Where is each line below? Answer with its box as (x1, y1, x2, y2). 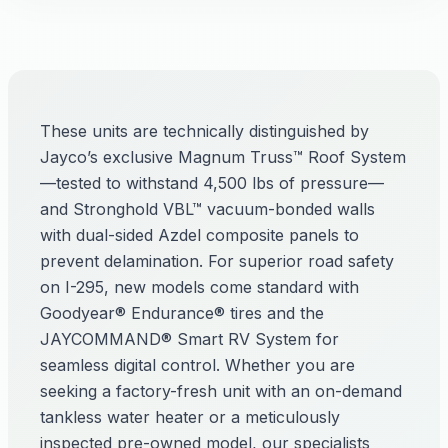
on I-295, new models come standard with (40, 277, 359, 297)
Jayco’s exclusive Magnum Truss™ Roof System (40, 147, 406, 167)
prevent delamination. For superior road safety (40, 251, 394, 271)
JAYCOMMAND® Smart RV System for (40, 329, 339, 349)
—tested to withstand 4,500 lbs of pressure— (40, 173, 384, 193)
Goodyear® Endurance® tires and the (40, 303, 324, 323)
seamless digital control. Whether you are (40, 355, 355, 375)
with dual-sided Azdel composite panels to (40, 225, 359, 245)
